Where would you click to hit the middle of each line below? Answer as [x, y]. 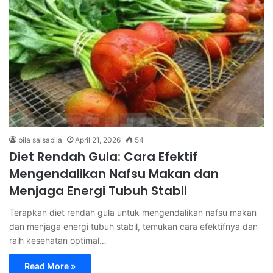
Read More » [50, 266]
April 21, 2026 [98, 140]
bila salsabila [40, 140]
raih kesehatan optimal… [58, 240]
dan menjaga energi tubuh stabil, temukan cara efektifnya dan [133, 226]
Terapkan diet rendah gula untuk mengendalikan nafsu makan [133, 212]
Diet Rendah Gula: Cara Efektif [103, 156]
